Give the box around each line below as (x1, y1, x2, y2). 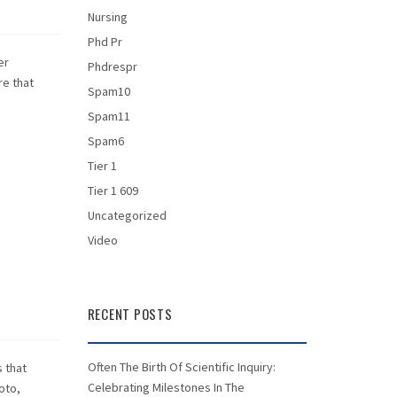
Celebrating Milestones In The (87, 379, 245, 395)
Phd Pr (87, 34, 122, 50)
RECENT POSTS (87, 304, 173, 323)
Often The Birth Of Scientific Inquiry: (87, 359, 276, 375)
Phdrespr (87, 58, 137, 74)
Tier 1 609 (87, 183, 138, 198)
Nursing (87, 9, 128, 25)
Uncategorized (87, 207, 167, 223)
